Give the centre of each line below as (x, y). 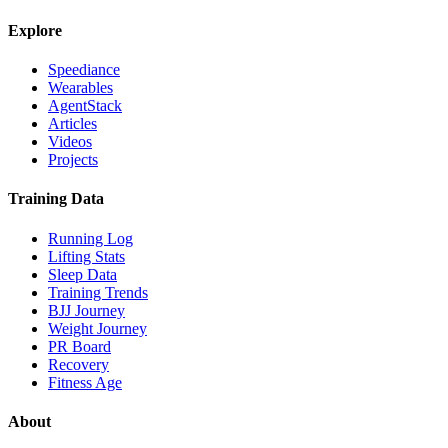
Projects (73, 159)
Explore (35, 30)
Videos (70, 141)
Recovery (78, 364)
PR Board (79, 346)
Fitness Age (85, 382)
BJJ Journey (86, 310)
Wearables (80, 87)
